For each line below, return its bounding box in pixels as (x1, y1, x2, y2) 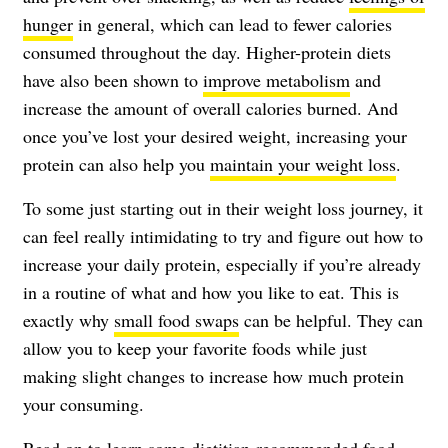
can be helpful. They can (239, 307, 423, 332)
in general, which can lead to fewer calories (73, 11, 392, 36)
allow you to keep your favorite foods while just (23, 335, 367, 360)
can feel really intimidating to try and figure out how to (23, 223, 423, 248)
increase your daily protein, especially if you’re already (23, 251, 421, 276)
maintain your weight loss (210, 151, 396, 176)
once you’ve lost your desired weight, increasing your (23, 123, 407, 148)
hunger (23, 11, 73, 36)
